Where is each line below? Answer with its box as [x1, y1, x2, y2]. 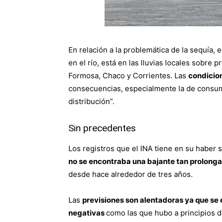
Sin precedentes [68, 122, 136, 134]
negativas [68, 208, 106, 218]
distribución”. [68, 97, 114, 107]
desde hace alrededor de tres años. [68, 169, 193, 179]
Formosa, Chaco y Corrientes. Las [68, 71, 188, 81]
